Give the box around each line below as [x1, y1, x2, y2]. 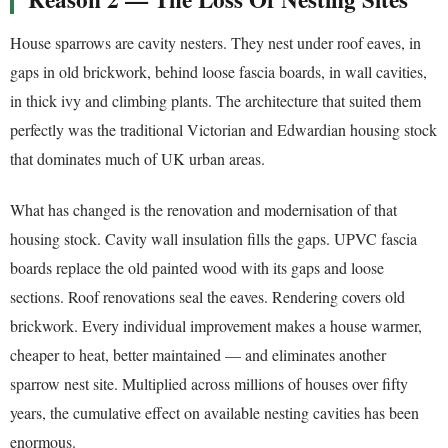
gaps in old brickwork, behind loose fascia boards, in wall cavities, [10, 60, 427, 82]
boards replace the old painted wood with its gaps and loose [10, 257, 384, 279]
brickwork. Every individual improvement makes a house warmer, [10, 315, 422, 337]
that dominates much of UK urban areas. [10, 147, 265, 169]
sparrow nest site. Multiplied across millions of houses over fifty [10, 373, 408, 395]
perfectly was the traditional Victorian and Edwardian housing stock [10, 118, 437, 140]
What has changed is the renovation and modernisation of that [10, 199, 397, 221]
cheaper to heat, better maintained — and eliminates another [10, 344, 386, 366]
